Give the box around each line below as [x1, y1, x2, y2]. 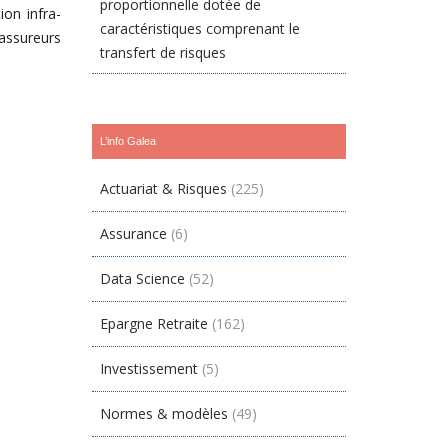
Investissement [100, 359, 199, 378]
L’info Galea [100, 135, 157, 147]
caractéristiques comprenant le [100, 19, 301, 38]
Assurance [100, 224, 168, 243]
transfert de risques [100, 43, 227, 62]
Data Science [100, 269, 186, 288]
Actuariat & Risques [100, 179, 228, 198]
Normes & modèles [100, 404, 229, 423]
